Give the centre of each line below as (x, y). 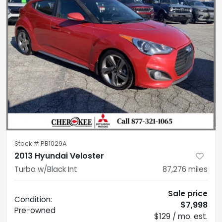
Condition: (33, 199)
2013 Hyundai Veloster (59, 156)
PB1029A (54, 143)
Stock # (28, 143)
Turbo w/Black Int (46, 169)
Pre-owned (35, 210)
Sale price (188, 193)
